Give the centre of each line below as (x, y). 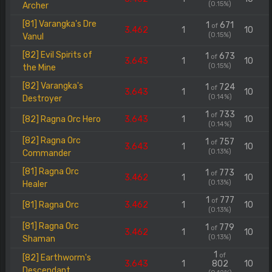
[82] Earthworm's (57, 258)
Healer (35, 184)
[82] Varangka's (53, 86)
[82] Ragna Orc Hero (62, 119)
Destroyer (42, 99)
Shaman (39, 239)
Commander (47, 153)
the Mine (39, 68)
